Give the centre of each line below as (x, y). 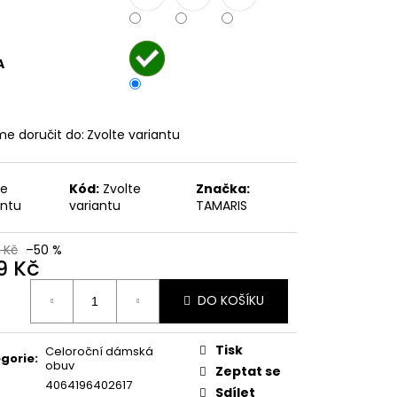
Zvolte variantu (133, 134)
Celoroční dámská (99, 351)
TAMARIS (221, 205)
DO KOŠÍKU (231, 301)
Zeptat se (248, 371)
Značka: (222, 188)
